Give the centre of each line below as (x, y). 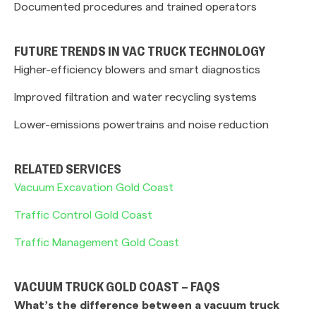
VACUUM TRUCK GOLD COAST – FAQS (117, 288)
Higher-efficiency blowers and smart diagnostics (137, 69)
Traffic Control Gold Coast (83, 214)
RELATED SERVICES (68, 170)
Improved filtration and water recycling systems (135, 96)
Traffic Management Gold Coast (97, 242)
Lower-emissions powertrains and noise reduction (141, 124)
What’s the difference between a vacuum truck (147, 304)
